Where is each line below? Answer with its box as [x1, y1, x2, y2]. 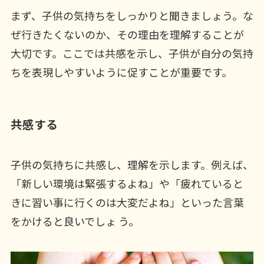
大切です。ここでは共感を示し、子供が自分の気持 [10, 45, 253, 61]
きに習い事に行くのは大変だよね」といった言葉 [10, 194, 244, 210]
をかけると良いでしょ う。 [10, 213, 139, 229]
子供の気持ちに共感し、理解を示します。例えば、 [10, 157, 253, 173]
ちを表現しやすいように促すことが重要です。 [10, 64, 232, 80]
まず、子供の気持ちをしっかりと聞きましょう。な [10, 7, 253, 23]
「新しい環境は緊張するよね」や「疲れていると [10, 176, 243, 192]
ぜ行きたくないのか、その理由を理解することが [10, 26, 244, 42]
